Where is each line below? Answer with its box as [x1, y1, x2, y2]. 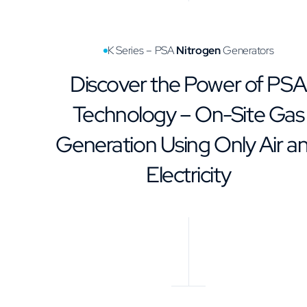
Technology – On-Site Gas [72, 99, 304, 130]
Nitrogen [176, 43, 221, 58]
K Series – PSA [108, 43, 177, 58]
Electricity [146, 160, 231, 190]
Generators [220, 43, 274, 58]
